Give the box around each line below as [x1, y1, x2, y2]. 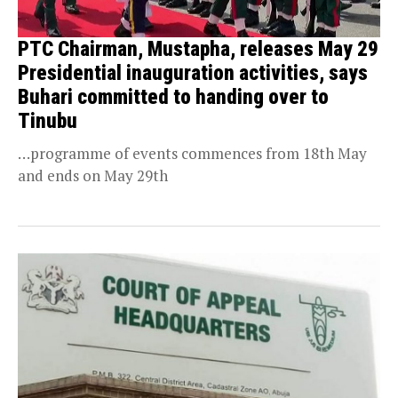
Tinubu [18, 109, 77, 134]
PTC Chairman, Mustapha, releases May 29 [18, 37, 378, 62]
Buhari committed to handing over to [18, 85, 329, 110]
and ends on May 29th [18, 165, 168, 187]
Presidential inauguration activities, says [18, 61, 368, 86]
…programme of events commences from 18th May [18, 143, 367, 164]
